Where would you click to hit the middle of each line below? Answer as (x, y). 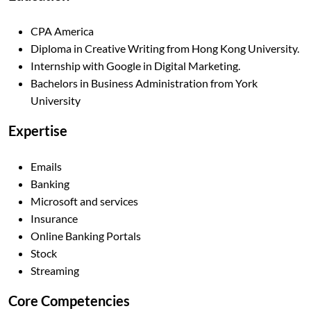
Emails (46, 166)
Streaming (55, 270)
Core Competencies (69, 301)
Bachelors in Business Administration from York (144, 83)
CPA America (62, 31)
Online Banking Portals (86, 236)
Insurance (54, 218)
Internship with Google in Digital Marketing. (135, 66)
